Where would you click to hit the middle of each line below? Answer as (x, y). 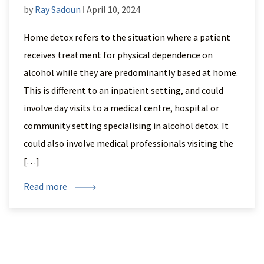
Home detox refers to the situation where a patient (127, 37)
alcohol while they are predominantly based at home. (131, 72)
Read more (46, 186)
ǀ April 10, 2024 (110, 9)
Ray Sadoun (58, 9)
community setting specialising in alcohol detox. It (126, 126)
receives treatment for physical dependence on (118, 55)
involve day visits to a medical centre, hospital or (121, 108)
